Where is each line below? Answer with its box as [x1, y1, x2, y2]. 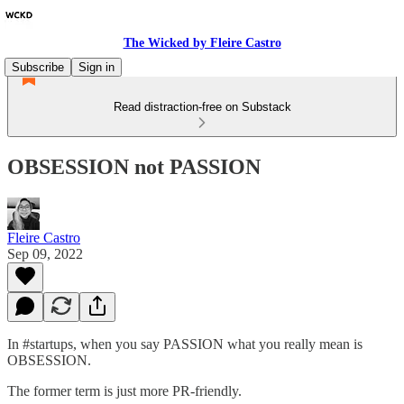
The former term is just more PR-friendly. [7, 382, 242, 399]
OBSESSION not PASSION [7, 154, 261, 179]
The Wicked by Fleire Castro [123, 36, 281, 50]
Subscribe [12, 60, 64, 74]
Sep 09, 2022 [7, 245, 83, 262]
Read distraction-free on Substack [113, 100, 291, 114]
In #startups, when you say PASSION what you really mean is [7, 335, 363, 352]
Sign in [78, 60, 115, 74]
